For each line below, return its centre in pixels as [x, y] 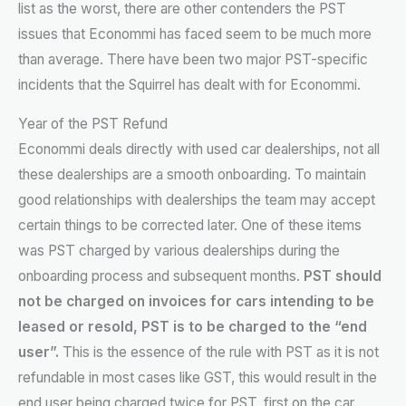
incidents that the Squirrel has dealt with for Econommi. [189, 84]
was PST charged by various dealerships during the [179, 251]
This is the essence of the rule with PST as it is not [219, 353]
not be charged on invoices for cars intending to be [196, 302]
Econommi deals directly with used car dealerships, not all [199, 150]
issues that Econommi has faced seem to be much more [195, 34]
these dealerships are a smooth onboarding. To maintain [192, 175]
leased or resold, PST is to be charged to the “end [193, 327]
